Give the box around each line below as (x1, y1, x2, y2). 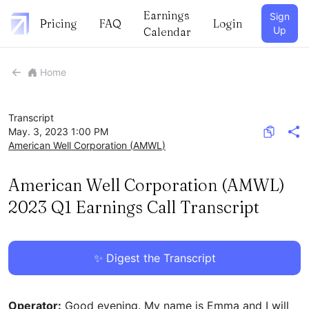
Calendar (143, 25, 192, 39)
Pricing (40, 17, 78, 30)
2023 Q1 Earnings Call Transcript (8, 197, 259, 217)
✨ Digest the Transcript (93, 251, 216, 265)
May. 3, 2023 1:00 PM (8, 126, 108, 137)
